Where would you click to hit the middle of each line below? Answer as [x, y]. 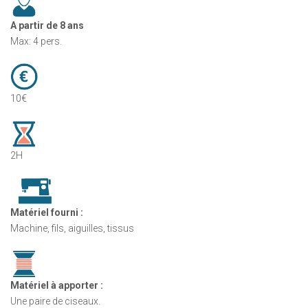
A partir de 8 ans [47, 26]
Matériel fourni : [47, 213]
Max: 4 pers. [36, 42]
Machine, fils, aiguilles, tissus [72, 229]
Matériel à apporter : [57, 286]
